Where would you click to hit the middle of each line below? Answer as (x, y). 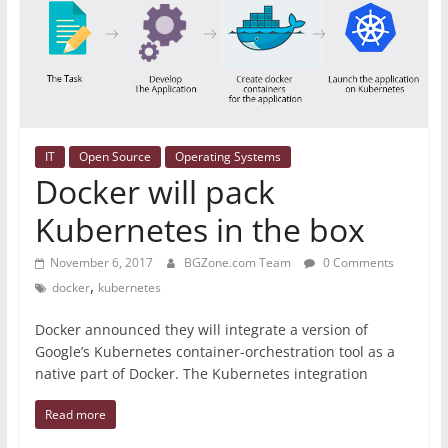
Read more (75, 415)
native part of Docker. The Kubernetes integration (201, 374)
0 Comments (356, 263)
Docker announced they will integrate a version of (201, 330)
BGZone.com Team (238, 263)
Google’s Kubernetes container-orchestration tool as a (214, 352)
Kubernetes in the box (199, 230)
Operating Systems (227, 157)
